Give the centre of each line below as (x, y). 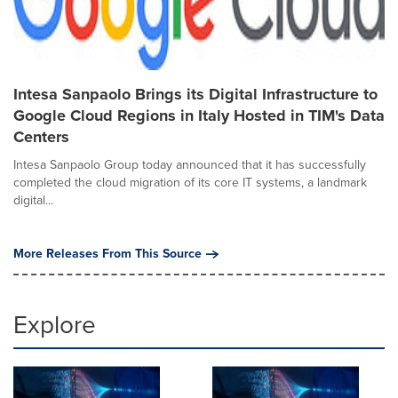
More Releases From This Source (107, 254)
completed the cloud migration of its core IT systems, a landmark (190, 183)
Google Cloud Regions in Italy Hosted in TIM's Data (199, 115)
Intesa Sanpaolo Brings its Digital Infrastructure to (195, 94)
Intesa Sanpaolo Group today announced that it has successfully (190, 165)
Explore (55, 325)
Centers (41, 137)
